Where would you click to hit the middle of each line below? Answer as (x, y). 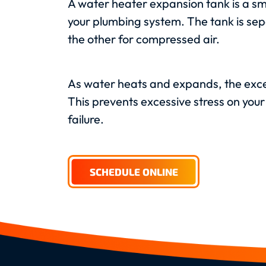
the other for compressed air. (144, 39)
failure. (86, 119)
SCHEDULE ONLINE (134, 171)
